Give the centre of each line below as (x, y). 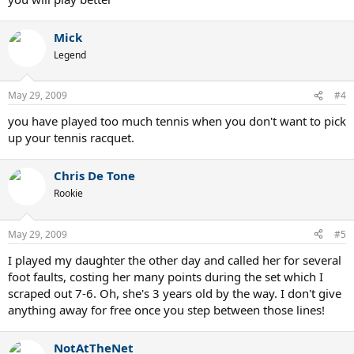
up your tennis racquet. (71, 137)
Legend (70, 55)
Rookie (68, 193)
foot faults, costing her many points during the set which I (166, 276)
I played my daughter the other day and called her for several (175, 260)
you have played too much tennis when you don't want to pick (177, 121)
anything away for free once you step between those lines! (166, 309)
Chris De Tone (94, 175)
